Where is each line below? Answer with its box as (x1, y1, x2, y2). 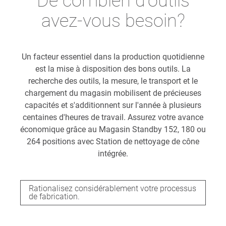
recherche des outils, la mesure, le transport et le (28, 76, 198, 86)
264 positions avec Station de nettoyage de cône (27, 136, 199, 146)
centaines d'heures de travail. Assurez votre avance (23, 112, 203, 122)
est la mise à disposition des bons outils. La (35, 64, 191, 74)
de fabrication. (29, 191, 80, 201)
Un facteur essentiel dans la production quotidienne (22, 51, 204, 62)
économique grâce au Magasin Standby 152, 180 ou (20, 124, 206, 134)
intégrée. (98, 148, 128, 158)
